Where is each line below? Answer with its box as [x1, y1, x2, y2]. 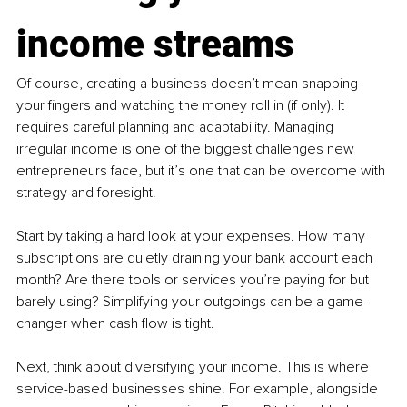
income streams [16, 21, 294, 66]
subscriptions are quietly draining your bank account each [16, 248, 376, 267]
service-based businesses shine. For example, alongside [16, 379, 382, 398]
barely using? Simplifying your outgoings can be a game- [16, 292, 368, 311]
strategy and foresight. [16, 183, 156, 202]
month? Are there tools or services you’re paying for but [16, 270, 372, 289]
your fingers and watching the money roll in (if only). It [16, 95, 348, 114]
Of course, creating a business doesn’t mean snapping [16, 74, 362, 93]
